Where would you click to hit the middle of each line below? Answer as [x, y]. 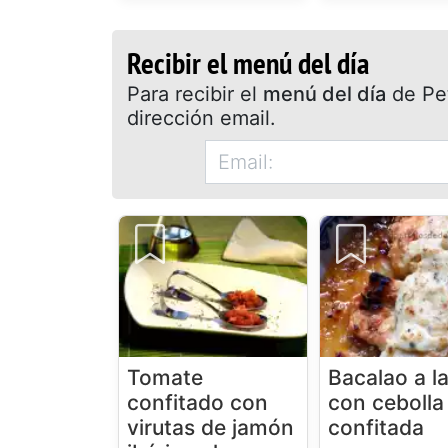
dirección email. [202, 118]
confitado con [197, 403]
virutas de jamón [210, 428]
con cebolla [386, 403]
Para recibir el [195, 94]
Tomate [165, 378]
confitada [376, 428]
